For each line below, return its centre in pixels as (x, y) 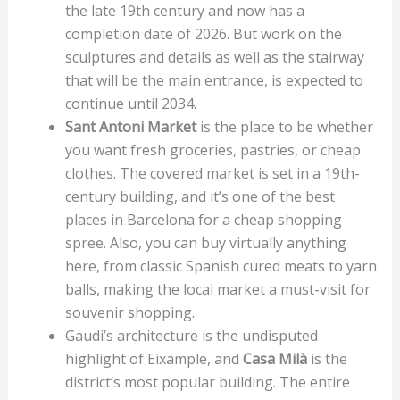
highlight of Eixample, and (154, 358)
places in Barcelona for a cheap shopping (203, 219)
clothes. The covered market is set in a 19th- (212, 173)
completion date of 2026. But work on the (203, 33)
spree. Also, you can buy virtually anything (205, 242)
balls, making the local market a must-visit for (217, 289)
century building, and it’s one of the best (200, 196)
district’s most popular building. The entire (207, 382)
